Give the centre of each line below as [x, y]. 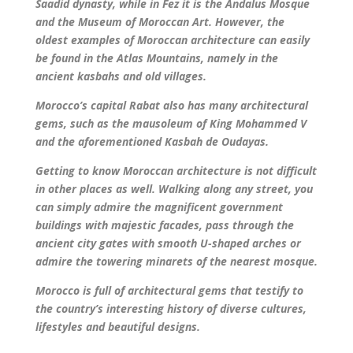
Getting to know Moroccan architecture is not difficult [176, 171]
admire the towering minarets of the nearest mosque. [176, 262]
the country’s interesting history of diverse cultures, [171, 309]
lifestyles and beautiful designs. [117, 327]
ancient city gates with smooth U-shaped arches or [168, 243]
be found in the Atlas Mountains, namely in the [156, 58]
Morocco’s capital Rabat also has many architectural [171, 106]
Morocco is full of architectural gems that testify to [169, 291]
